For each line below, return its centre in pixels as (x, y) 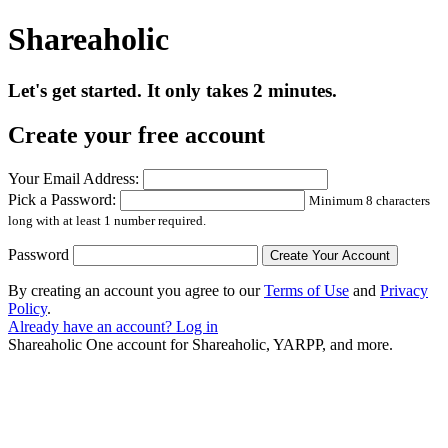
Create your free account (136, 134)
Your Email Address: (73, 178)
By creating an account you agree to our (136, 290)
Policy (27, 308)
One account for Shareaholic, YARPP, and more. (237, 344)
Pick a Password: (62, 199)
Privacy (404, 290)
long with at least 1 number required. (107, 220)
